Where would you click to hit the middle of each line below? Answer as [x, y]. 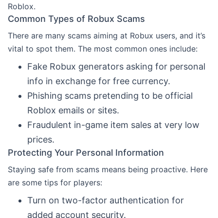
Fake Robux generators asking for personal [116, 66]
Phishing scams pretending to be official [110, 95]
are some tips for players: [55, 182]
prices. [41, 139]
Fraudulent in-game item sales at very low [113, 125]
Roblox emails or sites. [73, 110]
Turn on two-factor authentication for [106, 200]
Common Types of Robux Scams [76, 18]
